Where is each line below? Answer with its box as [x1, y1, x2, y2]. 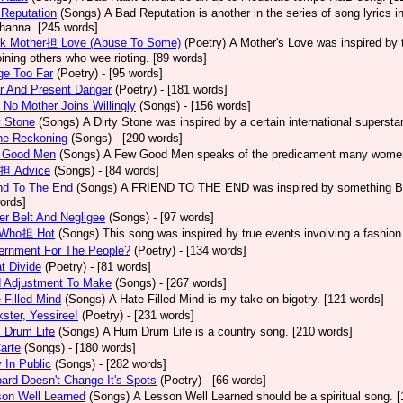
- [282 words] [99, 357, 166, 371]
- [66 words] [205, 373, 266, 387]
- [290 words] [115, 131, 183, 145]
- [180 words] [68, 341, 136, 354]
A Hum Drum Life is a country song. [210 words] [103, 325, 353, 338]
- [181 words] [160, 83, 228, 96]
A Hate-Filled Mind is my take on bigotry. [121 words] [109, 292, 384, 306]
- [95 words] [102, 67, 163, 80]
